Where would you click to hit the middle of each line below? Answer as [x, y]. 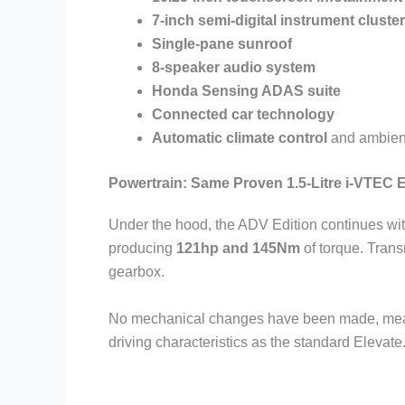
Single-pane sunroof [222, 44]
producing [142, 249]
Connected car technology [243, 115]
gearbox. [137, 272]
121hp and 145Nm [238, 249]
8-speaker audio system [234, 68]
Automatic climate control [240, 138]
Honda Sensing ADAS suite [246, 91]
